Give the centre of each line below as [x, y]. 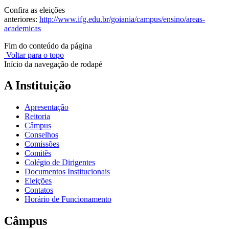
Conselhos [41, 135]
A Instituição [38, 86]
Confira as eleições [35, 10]
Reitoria [37, 117]
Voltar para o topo [34, 55]
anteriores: [22, 19]
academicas [22, 28]
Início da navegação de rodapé [53, 64]
